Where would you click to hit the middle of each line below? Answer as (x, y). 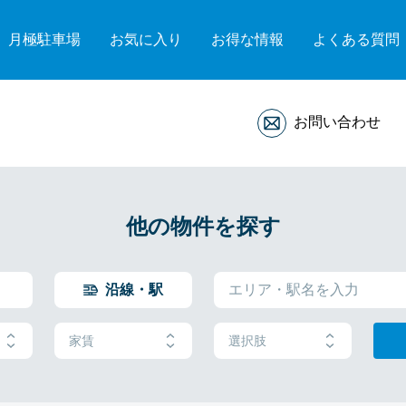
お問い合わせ (337, 122)
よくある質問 (356, 39)
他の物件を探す (203, 226)
